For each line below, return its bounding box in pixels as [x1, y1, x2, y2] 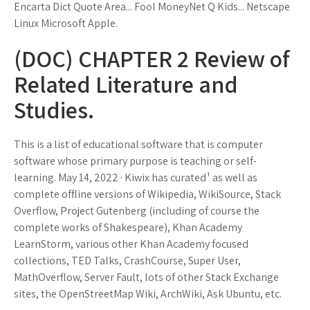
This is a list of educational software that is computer [14, 137, 263, 152]
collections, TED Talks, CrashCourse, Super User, [14, 253, 241, 268]
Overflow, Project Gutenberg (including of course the [14, 203, 259, 218]
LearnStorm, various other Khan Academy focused [14, 237, 248, 251]
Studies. [14, 94, 94, 125]
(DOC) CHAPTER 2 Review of [14, 43, 290, 74]
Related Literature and [14, 69, 238, 100]
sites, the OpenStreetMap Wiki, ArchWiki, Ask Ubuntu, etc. [14, 286, 282, 301]
